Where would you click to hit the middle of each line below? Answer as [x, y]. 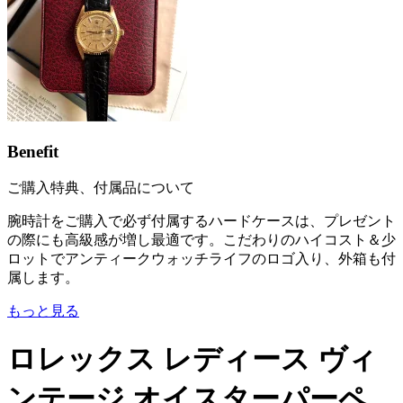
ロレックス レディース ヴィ [192, 359]
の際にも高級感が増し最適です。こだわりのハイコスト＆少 [201, 239]
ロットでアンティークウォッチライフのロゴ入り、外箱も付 [201, 258]
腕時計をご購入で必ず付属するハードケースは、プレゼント [201, 220]
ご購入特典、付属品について [101, 187]
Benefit [33, 152]
